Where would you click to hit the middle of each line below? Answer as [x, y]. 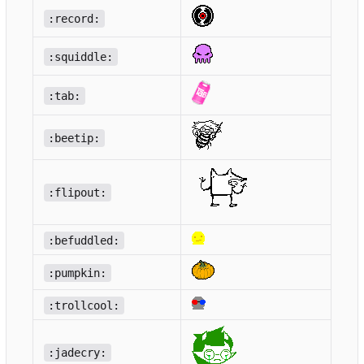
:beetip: [74, 138]
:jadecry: [78, 352]
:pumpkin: [78, 273]
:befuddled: [84, 240]
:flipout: [78, 192]
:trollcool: [84, 305]
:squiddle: [81, 56]
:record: [74, 18]
